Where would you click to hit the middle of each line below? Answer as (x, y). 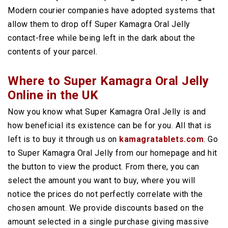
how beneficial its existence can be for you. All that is (109, 125)
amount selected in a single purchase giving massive (108, 222)
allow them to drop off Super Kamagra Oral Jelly (99, 24)
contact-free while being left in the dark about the (102, 38)
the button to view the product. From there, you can (104, 167)
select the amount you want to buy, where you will (102, 180)
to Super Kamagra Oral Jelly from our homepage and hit (112, 153)
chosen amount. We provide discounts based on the (106, 208)
